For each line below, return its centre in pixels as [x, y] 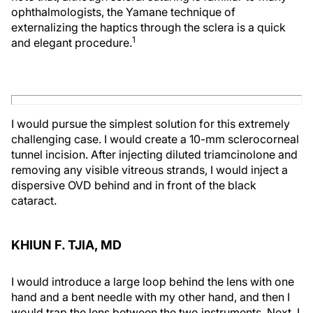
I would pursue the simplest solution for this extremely [151, 123]
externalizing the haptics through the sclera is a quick [148, 27]
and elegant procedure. [72, 42]
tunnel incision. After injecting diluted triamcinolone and [154, 154]
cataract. [34, 200]
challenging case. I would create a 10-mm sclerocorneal [155, 139]
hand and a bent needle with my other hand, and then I [151, 297]
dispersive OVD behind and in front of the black [134, 185]
